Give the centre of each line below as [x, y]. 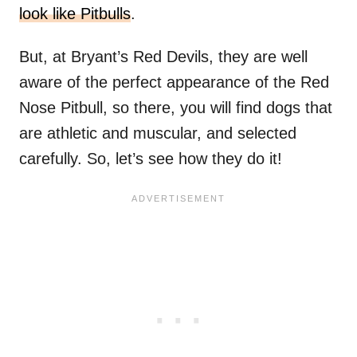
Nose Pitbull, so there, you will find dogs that [176, 108]
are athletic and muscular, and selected [158, 133]
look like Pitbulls [75, 14]
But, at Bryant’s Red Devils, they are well [163, 57]
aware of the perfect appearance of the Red [174, 82]
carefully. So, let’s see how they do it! [151, 159]
